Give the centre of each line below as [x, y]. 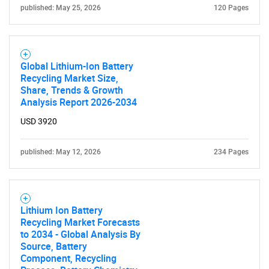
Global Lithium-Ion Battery [77, 66]
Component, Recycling [68, 258]
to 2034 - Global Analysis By [80, 234]
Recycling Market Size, [69, 78]
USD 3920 [39, 121]
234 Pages [231, 152]
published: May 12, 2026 [61, 152]
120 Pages [231, 8]
